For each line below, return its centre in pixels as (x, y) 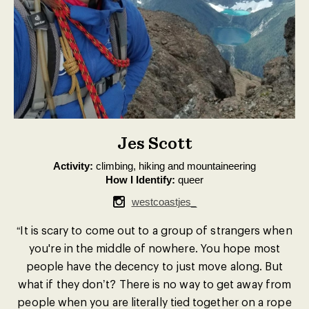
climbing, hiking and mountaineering (175, 166)
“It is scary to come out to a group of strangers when (154, 230)
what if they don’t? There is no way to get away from (154, 284)
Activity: (73, 166)
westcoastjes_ (164, 202)
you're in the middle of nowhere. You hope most (154, 248)
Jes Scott (154, 143)
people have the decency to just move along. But (154, 266)
